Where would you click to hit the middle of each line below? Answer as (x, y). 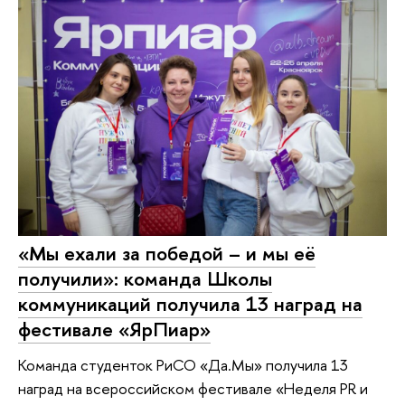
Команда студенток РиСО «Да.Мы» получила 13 (183, 365)
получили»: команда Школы (145, 278)
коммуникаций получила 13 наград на (190, 303)
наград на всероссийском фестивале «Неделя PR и (193, 389)
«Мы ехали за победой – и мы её (167, 253)
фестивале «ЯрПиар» (114, 329)
